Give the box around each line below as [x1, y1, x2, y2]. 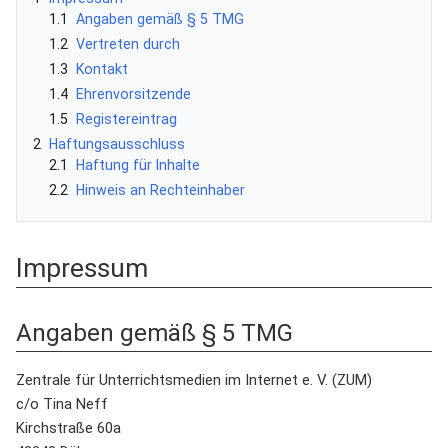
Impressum [16, 252, 148, 283]
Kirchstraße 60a [16, 418, 121, 437]
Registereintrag [76, 110, 177, 127]
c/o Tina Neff [16, 394, 108, 413]
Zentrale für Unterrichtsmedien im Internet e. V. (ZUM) [16, 370, 372, 389]
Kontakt [76, 60, 128, 77]
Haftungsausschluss [49, 135, 185, 152]
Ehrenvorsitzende [76, 85, 191, 102]
